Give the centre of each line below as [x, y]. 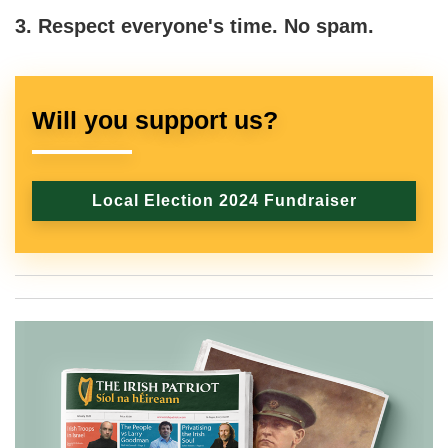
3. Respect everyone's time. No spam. [194, 26]
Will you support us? [155, 119]
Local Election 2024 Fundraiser [224, 200]
